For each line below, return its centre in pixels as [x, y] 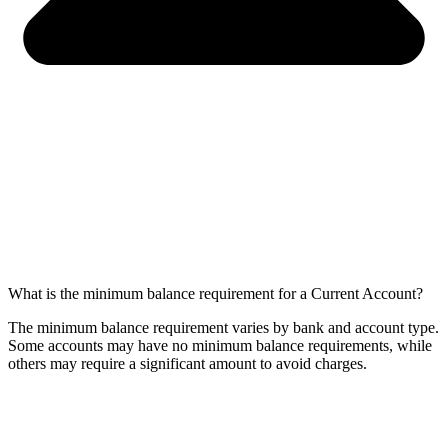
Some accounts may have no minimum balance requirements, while [220, 346]
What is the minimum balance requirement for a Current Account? [215, 294]
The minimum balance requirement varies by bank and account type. [223, 328]
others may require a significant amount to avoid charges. [187, 364]
